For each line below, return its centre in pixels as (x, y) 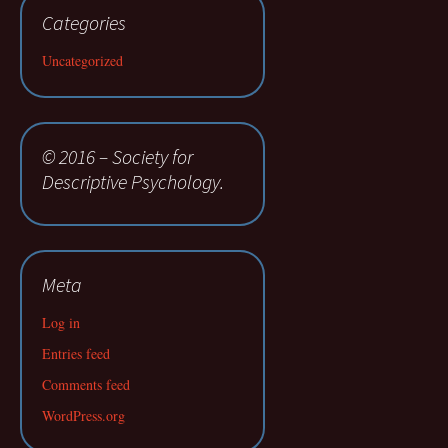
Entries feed (76, 353)
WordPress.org (83, 415)
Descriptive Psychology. (133, 181)
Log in (61, 322)
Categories (84, 22)
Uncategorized (82, 60)
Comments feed (86, 384)
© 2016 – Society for (117, 156)
